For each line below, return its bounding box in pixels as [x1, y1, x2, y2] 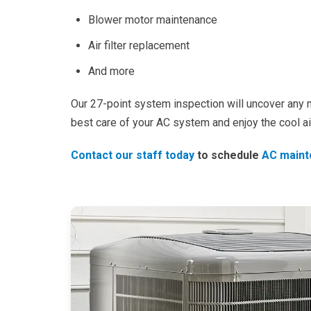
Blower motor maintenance [88, 13, 217, 27]
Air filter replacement [88, 39, 190, 53]
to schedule [194, 149, 262, 162]
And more [88, 65, 135, 78]
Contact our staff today [71, 149, 194, 162]
